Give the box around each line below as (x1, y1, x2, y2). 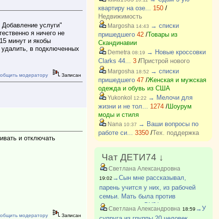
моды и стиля (98, 111, 139, 118)
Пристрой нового (140, 57, 190, 65)
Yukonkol (106, 94, 132, 101)
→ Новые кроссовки (146, 48, 206, 56)
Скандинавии (98, 39, 137, 46)
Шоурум (167, 103, 192, 110)
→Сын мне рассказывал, (112, 174, 186, 181)
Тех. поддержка (152, 129, 199, 136)
